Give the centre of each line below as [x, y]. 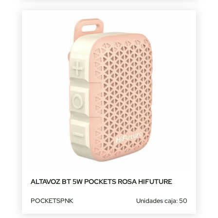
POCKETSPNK [52, 200]
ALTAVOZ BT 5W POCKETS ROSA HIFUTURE [101, 181]
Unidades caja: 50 [162, 200]
